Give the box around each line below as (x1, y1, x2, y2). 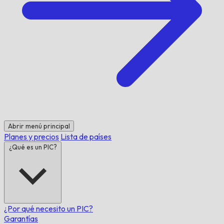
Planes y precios (4, 131, 59, 141)
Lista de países (60, 131, 111, 141)
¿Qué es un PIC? (8, 143, 57, 151)
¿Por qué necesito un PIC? (4, 203, 93, 213)
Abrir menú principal (8, 122, 70, 130)
